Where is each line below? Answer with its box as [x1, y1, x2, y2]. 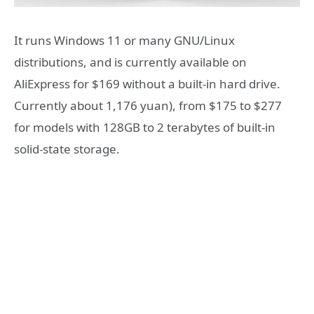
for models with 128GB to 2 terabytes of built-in [14, 118, 275, 135]
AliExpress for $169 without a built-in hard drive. [14, 75, 280, 92]
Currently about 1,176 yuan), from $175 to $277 [14, 97, 282, 114]
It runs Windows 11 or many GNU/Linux [14, 32, 235, 48]
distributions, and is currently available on [14, 53, 247, 70]
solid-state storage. [14, 140, 120, 157]
